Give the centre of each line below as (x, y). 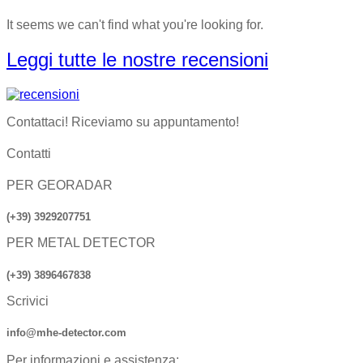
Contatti (29, 153)
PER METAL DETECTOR (81, 243)
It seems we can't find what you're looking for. (135, 24)
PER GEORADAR (60, 186)
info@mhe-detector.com (66, 332)
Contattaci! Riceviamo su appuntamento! (123, 122)
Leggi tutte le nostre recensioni (137, 59)
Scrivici (28, 301)
